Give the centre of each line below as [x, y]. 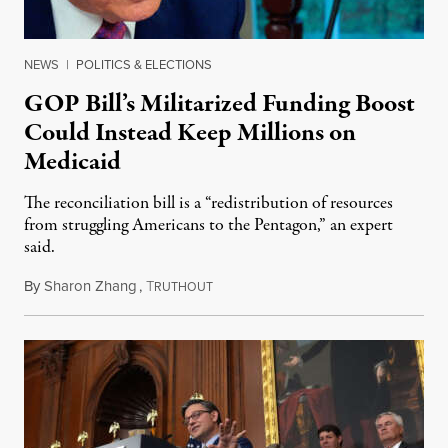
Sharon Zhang [90, 286]
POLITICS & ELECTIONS [144, 64]
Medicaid [72, 162]
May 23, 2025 [254, 286]
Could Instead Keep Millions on [190, 133]
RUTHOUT [183, 287]
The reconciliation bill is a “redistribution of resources [208, 204]
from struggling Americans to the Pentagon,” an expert [208, 226]
